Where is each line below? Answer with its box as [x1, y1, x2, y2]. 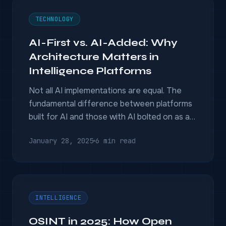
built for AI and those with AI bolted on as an [29, 111, 194, 122]
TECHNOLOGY [35, 15, 74, 23]
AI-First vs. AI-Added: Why [29, 36, 178, 49]
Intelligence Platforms [29, 65, 151, 77]
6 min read [95, 136, 136, 145]
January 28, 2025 [29, 136, 93, 145]
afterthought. [29, 125, 80, 135]
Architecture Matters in [29, 50, 159, 63]
